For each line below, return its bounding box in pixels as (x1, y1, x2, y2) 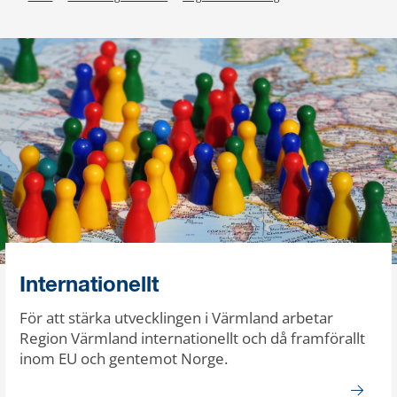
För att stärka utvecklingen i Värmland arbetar (19, 307, 333, 328)
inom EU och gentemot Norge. (19, 347, 228, 369)
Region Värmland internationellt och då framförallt (19, 327, 365, 348)
